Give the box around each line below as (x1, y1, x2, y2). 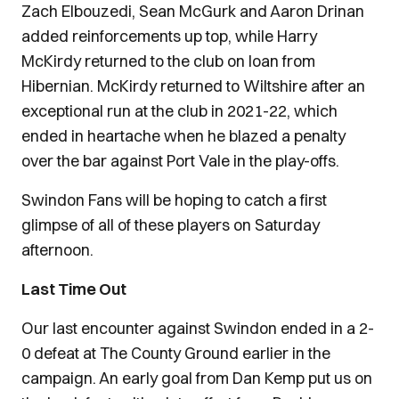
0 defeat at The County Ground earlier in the (21, 343, 330, 363)
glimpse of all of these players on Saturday (21, 215, 320, 235)
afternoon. (21, 240, 97, 260)
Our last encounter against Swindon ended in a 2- (21, 318, 374, 338)
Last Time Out (21, 279, 126, 299)
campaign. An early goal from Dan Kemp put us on (21, 368, 372, 388)
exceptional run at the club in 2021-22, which (21, 101, 338, 121)
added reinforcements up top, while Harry (21, 26, 317, 46)
